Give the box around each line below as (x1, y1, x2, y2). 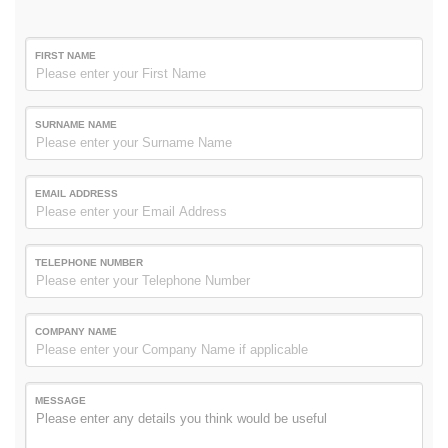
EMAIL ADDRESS (35, 187, 118, 199)
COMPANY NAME (35, 325, 117, 337)
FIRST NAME (35, 49, 96, 61)
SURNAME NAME (35, 118, 117, 130)
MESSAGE (35, 394, 86, 406)
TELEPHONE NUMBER (35, 256, 143, 268)
